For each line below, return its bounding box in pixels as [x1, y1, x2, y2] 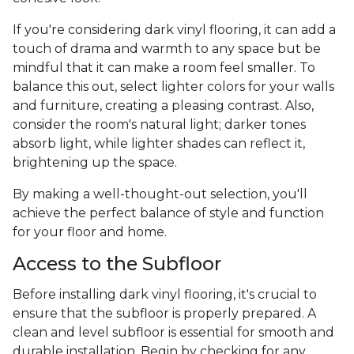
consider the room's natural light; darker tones [13, 117, 306, 133]
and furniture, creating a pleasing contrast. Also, [13, 98, 314, 114]
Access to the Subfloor [13, 252, 221, 276]
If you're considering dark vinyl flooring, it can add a [13, 22, 336, 38]
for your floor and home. [13, 224, 167, 240]
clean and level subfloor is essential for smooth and [13, 325, 334, 341]
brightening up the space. [13, 155, 180, 171]
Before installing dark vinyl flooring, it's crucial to [13, 287, 317, 303]
